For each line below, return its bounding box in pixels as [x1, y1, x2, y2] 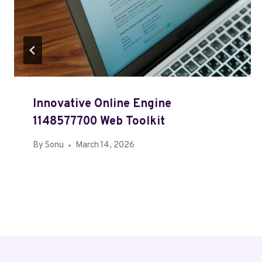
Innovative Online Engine [33, 96, 171, 112]
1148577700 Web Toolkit [33, 113, 165, 129]
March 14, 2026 [75, 140, 135, 151]
